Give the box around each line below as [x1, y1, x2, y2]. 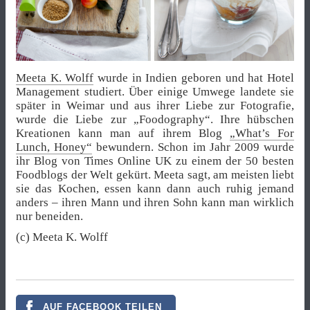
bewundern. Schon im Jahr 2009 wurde [92, 140, 295, 154]
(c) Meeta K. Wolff [16, 230, 108, 244]
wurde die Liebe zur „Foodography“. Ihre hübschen [16, 113, 294, 127]
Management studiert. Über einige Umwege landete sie [16, 85, 294, 99]
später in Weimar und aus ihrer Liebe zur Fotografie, [16, 99, 294, 113]
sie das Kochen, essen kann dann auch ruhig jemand [16, 182, 294, 196]
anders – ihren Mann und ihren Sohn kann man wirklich [16, 196, 294, 210]
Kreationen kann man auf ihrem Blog [16, 127, 230, 140]
